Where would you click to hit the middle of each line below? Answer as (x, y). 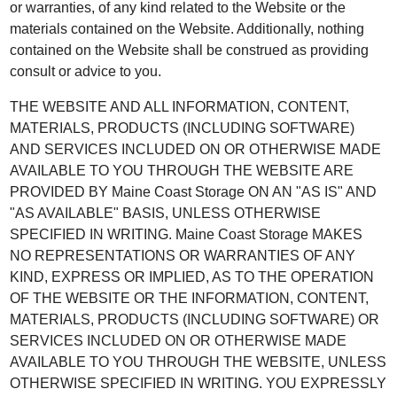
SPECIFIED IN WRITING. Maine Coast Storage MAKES (187, 234)
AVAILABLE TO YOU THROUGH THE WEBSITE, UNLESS (198, 362)
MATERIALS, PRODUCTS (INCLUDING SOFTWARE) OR (195, 319)
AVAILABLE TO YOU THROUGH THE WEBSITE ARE (182, 171)
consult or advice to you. (86, 71)
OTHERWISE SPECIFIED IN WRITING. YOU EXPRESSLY (198, 383)
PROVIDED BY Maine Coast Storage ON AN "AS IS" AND (194, 192)
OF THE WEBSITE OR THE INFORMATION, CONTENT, (190, 298)
